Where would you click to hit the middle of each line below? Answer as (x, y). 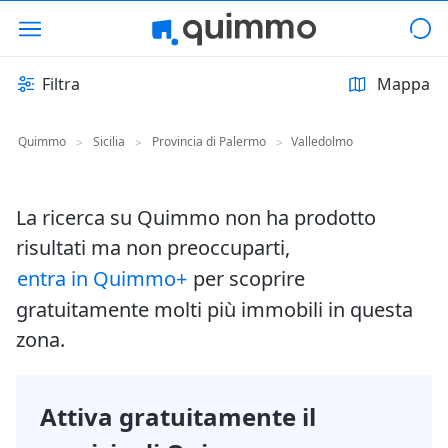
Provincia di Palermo (209, 141)
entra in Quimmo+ (102, 278)
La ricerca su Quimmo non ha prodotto (196, 217)
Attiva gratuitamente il (178, 416)
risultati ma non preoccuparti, (153, 247)
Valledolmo (322, 141)
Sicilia (109, 141)
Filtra (61, 84)
